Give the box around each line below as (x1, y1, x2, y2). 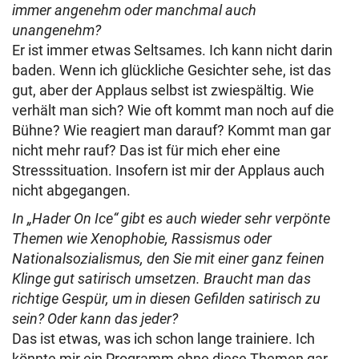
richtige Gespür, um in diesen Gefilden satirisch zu (12, 290, 321, 307)
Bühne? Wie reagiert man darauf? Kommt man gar (12, 122, 331, 139)
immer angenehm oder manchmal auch (12, 2, 256, 18)
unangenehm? (12, 22, 101, 38)
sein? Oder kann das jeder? (12, 310, 178, 327)
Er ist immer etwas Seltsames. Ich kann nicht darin (12, 42, 333, 58)
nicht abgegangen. (12, 182, 134, 199)
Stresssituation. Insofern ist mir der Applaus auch (12, 162, 325, 179)
